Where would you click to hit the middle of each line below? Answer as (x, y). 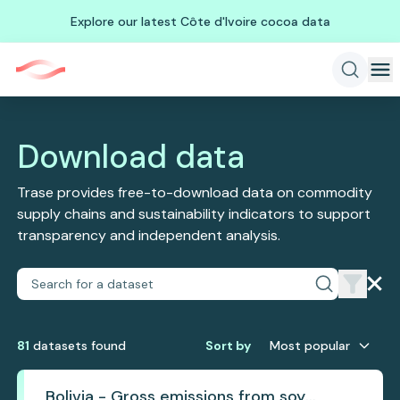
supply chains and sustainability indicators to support (194, 214)
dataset (56, 346)
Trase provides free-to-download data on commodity (195, 192)
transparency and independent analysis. (149, 235)
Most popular (309, 346)
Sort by (228, 346)
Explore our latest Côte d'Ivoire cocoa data (200, 21)
